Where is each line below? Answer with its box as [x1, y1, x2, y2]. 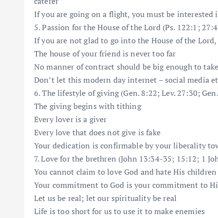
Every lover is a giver [34, 113, 107, 125]
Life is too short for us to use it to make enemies [34, 205, 205, 217]
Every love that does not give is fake [34, 127, 161, 138]
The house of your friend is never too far [34, 48, 176, 59]
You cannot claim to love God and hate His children [34, 166, 217, 177]
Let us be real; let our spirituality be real [34, 192, 177, 203]
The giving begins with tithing [34, 100, 141, 111]
